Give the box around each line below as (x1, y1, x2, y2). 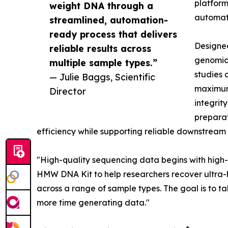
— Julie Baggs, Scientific (49, 71, 155, 83)
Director (49, 85, 86, 97)
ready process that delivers (49, 28, 177, 40)
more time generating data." (37, 197, 150, 208)
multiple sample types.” (49, 57, 157, 69)
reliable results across (49, 43, 151, 54)
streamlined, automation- (49, 14, 168, 26)
